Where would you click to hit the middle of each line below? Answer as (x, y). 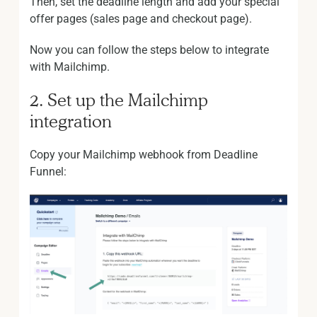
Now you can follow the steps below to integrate (149, 50)
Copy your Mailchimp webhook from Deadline (144, 154)
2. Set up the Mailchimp (119, 100)
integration (71, 121)
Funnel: (48, 171)
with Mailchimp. (70, 67)
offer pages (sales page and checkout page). (141, 18)
